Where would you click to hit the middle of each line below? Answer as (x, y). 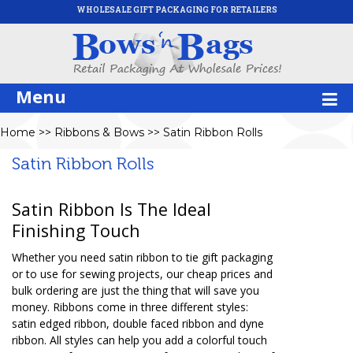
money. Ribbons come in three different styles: (130, 307)
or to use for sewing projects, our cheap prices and (142, 274)
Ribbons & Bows (99, 132)
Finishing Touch (76, 230)
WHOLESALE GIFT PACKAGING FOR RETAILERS (176, 10)
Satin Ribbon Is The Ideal (111, 209)
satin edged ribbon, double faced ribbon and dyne (138, 323)
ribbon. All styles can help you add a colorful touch (139, 340)
